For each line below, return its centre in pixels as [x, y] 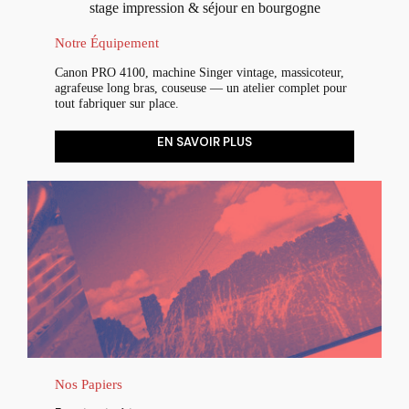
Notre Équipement [107, 42]
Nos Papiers [89, 383]
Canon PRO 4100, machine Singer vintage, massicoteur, [199, 72]
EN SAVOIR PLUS [204, 142]
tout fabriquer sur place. [117, 103]
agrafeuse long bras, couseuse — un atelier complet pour [201, 87]
